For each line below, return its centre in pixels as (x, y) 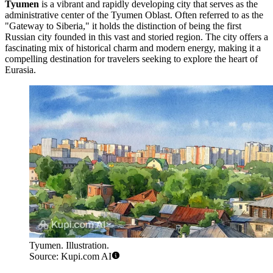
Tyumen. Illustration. (69, 245)
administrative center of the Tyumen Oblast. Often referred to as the (134, 15)
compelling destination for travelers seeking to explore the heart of (131, 58)
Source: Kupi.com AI (70, 256)
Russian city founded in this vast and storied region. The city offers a (136, 37)
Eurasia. (20, 69)
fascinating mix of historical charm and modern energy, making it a (133, 48)
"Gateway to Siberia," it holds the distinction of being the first (123, 26)
